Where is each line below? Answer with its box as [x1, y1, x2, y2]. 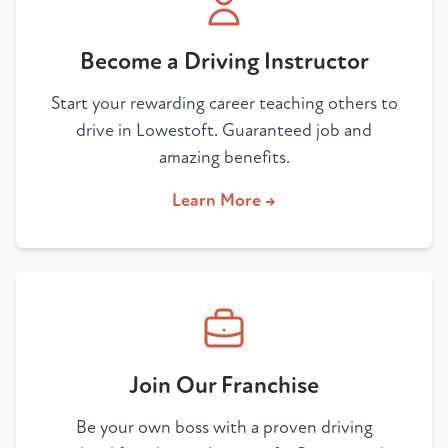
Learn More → [172, 190, 276, 212]
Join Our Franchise [129, 371, 319, 401]
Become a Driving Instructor [79, 47, 369, 77]
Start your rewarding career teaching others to [50, 93, 398, 115]
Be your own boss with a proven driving [75, 417, 373, 439]
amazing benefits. [158, 147, 290, 169]
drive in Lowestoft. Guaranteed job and [76, 120, 372, 142]
